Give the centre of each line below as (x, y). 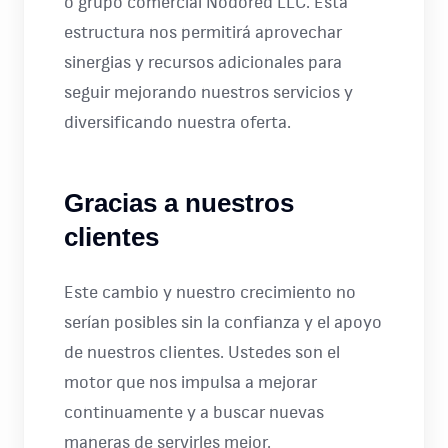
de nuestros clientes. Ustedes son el (202, 353)
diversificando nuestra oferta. (177, 123)
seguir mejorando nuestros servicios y (208, 93)
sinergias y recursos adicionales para (203, 63)
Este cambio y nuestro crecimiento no (210, 293)
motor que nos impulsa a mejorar (190, 383)
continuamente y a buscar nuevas (194, 413)
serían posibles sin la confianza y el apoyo (223, 323)
